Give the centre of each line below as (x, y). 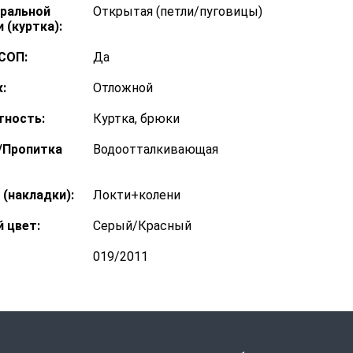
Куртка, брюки (136, 119)
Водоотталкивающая (156, 149)
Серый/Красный (142, 226)
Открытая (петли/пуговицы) (178, 11)
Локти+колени (137, 195)
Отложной (123, 88)
